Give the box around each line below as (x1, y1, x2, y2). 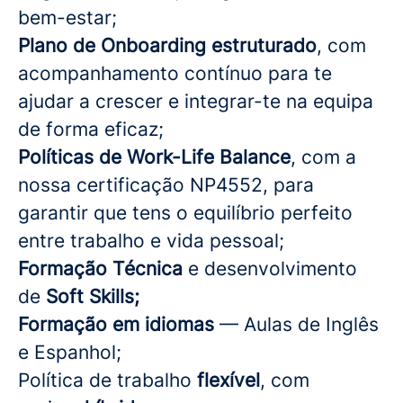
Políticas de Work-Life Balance (18, 146, 291, 168)
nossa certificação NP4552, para (18, 174, 314, 196)
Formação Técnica (18, 257, 183, 280)
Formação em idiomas (18, 313, 214, 336)
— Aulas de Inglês (214, 313, 379, 336)
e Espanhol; (18, 341, 121, 363)
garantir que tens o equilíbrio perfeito (18, 201, 353, 224)
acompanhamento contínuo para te (18, 62, 332, 85)
